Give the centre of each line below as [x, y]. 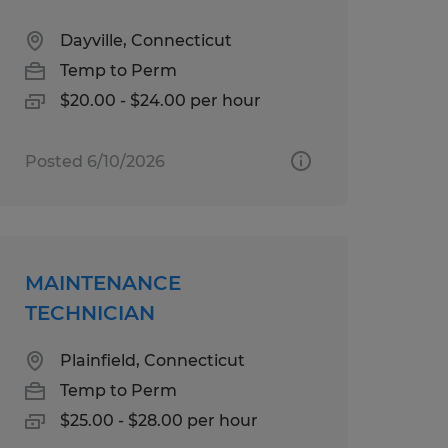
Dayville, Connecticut [145, 40]
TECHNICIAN [89, 312]
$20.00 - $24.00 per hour [160, 100]
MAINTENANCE [102, 282]
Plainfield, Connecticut [152, 360]
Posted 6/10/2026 [94, 161]
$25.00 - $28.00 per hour [158, 420]
